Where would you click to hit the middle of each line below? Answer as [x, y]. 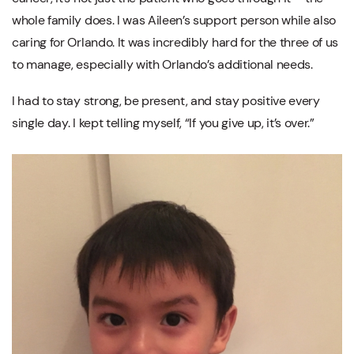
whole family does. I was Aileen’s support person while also [174, 21]
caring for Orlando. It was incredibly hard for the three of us [175, 43]
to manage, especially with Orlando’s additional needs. [162, 65]
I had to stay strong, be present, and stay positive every [166, 101]
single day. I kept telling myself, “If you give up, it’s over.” [163, 123]
